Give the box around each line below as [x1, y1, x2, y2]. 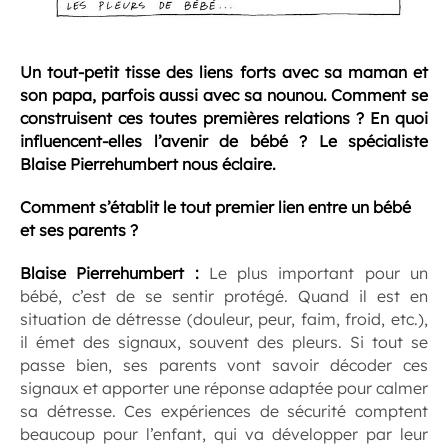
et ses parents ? [20, 220, 138, 241]
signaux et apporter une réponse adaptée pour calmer [20, 378, 428, 399]
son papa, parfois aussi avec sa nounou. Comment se [20, 85, 428, 106]
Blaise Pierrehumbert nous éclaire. [20, 154, 276, 175]
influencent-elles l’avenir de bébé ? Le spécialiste [20, 131, 428, 152]
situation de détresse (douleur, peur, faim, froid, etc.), [20, 309, 428, 330]
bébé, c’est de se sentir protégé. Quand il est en [20, 286, 428, 307]
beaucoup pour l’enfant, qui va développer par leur [20, 424, 428, 445]
